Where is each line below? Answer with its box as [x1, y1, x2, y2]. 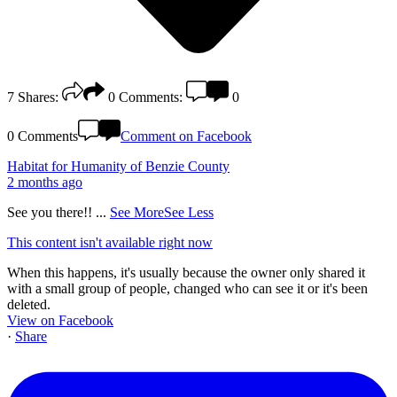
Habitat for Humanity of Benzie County [7, 158, 230, 174]
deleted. [7, 296, 51, 312]
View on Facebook [7, 312, 113, 328]
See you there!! [7, 204, 96, 220]
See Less [164, 204, 214, 220]
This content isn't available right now [7, 234, 213, 250]
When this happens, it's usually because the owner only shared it [7, 264, 365, 280]
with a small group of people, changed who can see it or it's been [7, 280, 368, 296]
